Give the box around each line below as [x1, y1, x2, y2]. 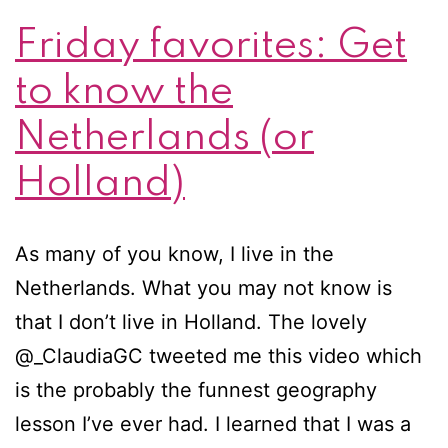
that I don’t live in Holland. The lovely [15, 309, 367, 334]
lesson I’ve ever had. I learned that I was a [15, 411, 411, 436]
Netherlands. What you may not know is [15, 275, 392, 300]
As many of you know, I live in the [15, 241, 334, 266]
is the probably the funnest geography [15, 377, 377, 402]
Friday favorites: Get [15, 25, 407, 66]
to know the [15, 71, 233, 112]
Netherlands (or [15, 117, 314, 158]
